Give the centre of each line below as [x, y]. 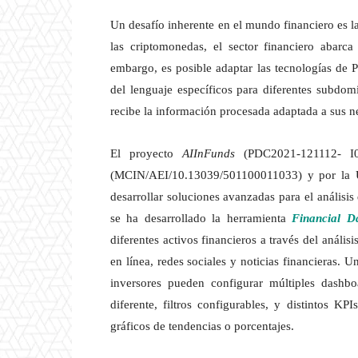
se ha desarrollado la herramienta [201, 219]
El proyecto [146, 154]
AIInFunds [209, 154]
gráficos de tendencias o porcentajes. [202, 326]
